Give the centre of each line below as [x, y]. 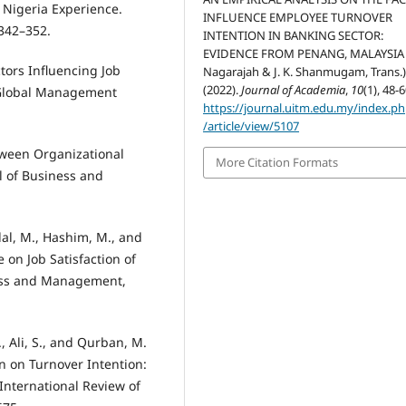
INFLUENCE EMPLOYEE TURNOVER [298, 18]
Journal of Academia [294, 90]
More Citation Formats [277, 163]
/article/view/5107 [251, 126]
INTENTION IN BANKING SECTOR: [294, 36]
